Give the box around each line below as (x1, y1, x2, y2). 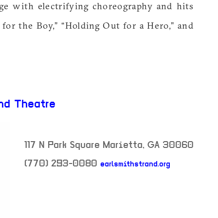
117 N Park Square (24, 141, 100, 150)
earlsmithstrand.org (100, 161, 170, 168)
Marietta (103, 141, 143, 150)
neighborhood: (24, 175, 87, 185)
